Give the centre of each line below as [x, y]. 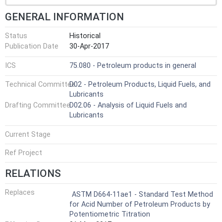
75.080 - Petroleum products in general [133, 65]
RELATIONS [33, 173]
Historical [85, 36]
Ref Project [24, 153]
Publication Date [32, 47]
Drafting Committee [38, 105]
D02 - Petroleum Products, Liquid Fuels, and [140, 85]
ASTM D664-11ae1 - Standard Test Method [142, 194]
